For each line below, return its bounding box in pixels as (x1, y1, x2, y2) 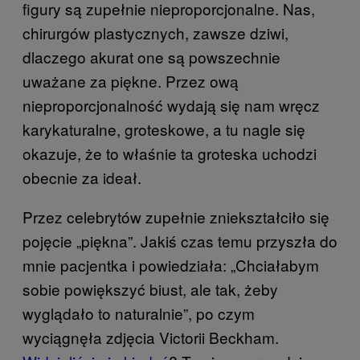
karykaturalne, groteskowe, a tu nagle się (22, 117, 305, 140)
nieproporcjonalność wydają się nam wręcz (22, 93, 320, 116)
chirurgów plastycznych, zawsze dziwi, (22, 21, 288, 43)
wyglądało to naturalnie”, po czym (22, 301, 255, 324)
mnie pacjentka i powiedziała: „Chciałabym (22, 253, 319, 276)
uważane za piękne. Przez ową (22, 69, 239, 92)
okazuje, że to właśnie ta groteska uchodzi (22, 141, 317, 164)
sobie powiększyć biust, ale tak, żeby (22, 277, 278, 300)
